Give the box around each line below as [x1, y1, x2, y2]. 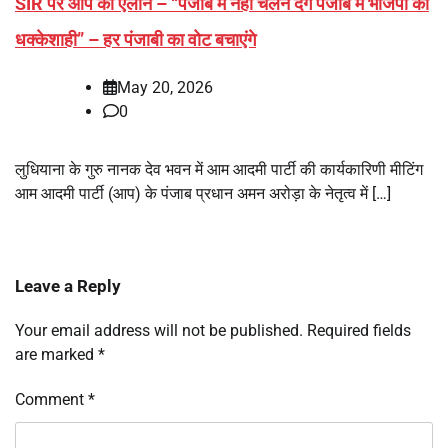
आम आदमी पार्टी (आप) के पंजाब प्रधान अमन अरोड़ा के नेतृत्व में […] [15, 183, 391, 203]
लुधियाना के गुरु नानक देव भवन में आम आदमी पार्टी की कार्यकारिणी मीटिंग [15, 159, 423, 179]
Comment [15, 389, 88, 409]
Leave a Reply [15, 275, 121, 296]
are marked [15, 344, 98, 364]
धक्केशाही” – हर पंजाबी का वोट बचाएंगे [15, 28, 256, 50]
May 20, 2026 [117, 77, 213, 97]
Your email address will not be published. [15, 320, 303, 340]
